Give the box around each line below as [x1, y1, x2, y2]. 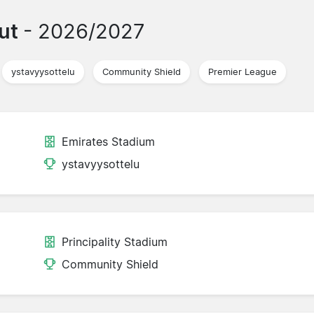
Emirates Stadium [62, 135, 156, 149]
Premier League [208, 66, 277, 77]
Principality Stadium [62, 235, 168, 250]
